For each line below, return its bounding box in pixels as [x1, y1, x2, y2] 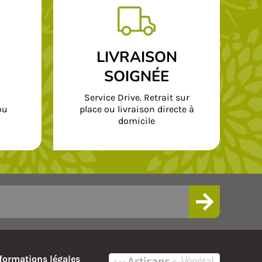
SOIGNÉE [104, 65, 169, 87]
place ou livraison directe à [79, 103, 194, 115]
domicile [118, 115, 155, 126]
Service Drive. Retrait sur [84, 91, 189, 103]
